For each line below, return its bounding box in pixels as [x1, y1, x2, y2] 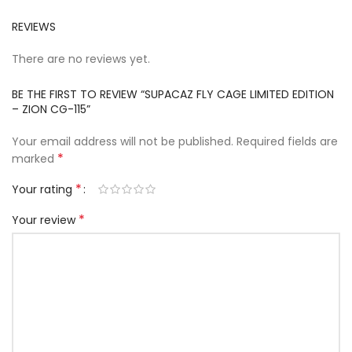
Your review [12, 212, 79, 229]
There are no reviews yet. [12, 51, 150, 68]
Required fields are [236, 134, 338, 150]
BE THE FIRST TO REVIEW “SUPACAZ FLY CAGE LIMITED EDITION [12, 86, 334, 103]
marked [12, 151, 57, 167]
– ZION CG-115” [12, 101, 90, 118]
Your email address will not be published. [12, 134, 233, 150]
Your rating [12, 181, 75, 198]
